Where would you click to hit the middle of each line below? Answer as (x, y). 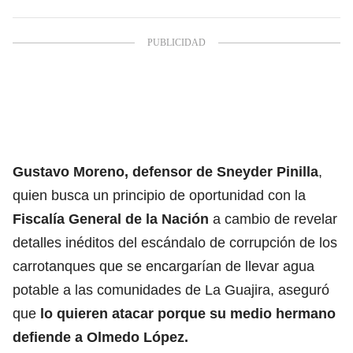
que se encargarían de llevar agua (205, 266)
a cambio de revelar (275, 219)
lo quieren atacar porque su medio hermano (188, 313)
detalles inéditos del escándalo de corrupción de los (175, 242)
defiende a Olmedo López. (100, 337)
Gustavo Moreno (69, 171)
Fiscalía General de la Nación (113, 219)
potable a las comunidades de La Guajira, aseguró (171, 290)
